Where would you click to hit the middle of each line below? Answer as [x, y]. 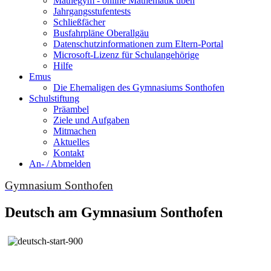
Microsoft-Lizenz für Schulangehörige [126, 54]
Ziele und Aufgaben [91, 120]
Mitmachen [75, 131]
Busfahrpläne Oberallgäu [101, 33]
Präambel [71, 109]
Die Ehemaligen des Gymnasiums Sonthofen [139, 87]
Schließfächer [79, 22]
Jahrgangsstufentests [92, 11]
